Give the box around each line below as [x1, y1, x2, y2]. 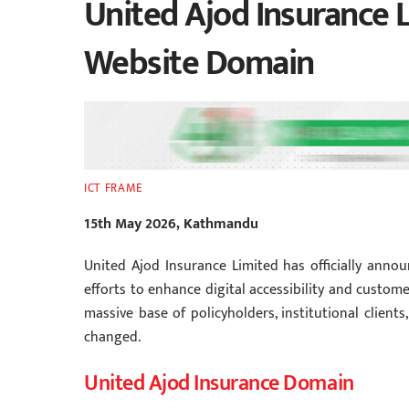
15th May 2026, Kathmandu [84, 211, 258, 236]
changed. [84, 325, 141, 351]
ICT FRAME [84, 178, 143, 199]
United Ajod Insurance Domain [84, 365, 354, 403]
